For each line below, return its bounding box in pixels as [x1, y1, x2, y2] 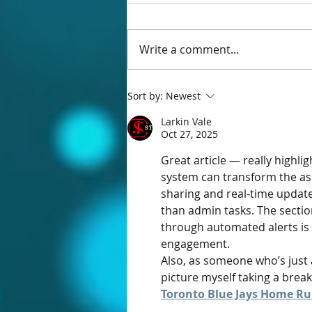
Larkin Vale [161, 115, 212, 129]
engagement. [161, 236, 230, 252]
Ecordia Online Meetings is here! [144, 79, 306, 95]
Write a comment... [139, 42, 239, 58]
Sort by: [127, 89, 163, 103]
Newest [166, 89, 201, 103]
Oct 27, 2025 [161, 127, 218, 141]
